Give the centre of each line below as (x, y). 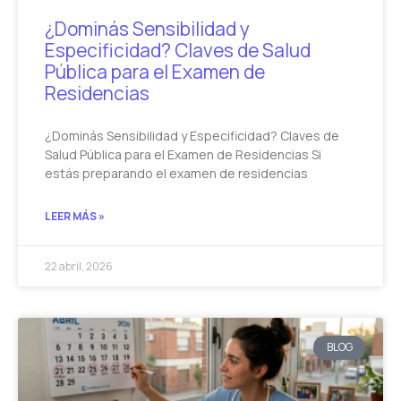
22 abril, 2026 (79, 267)
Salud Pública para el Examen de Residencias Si (183, 155)
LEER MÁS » (75, 217)
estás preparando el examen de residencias (176, 174)
